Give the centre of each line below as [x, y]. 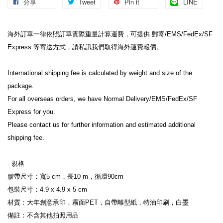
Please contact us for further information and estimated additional [102, 125]
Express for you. [31, 112]
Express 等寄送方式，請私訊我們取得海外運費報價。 [85, 47]
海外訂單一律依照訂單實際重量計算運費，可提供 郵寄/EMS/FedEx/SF [110, 34]
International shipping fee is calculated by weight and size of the [100, 73]
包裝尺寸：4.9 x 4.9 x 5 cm [47, 190]
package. [21, 86]
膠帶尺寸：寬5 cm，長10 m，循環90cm [65, 177]
